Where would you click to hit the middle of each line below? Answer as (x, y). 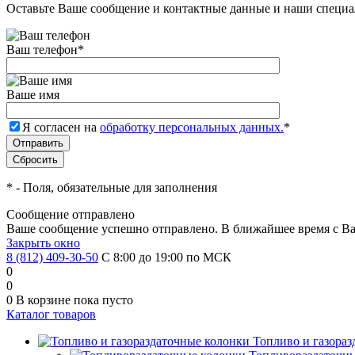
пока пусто (103, 300)
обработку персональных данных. (192, 127)
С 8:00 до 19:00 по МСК (166, 257)
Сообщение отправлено (71, 214)
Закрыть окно (43, 243)
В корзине (45, 300)
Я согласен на (61, 127)
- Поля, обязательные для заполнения (115, 187)
